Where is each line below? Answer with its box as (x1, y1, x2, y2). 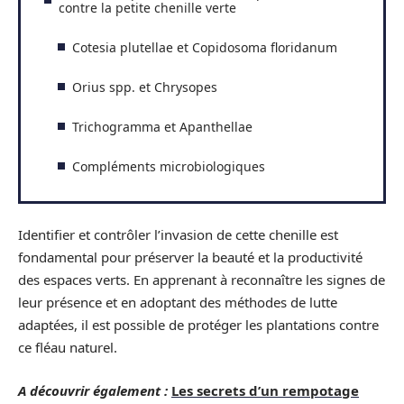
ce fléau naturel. (18, 338, 117, 357)
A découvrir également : (18, 381, 168, 399)
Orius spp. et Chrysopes (72, 78, 217, 96)
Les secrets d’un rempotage (171, 381, 359, 399)
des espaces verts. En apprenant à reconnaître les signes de (18, 271, 385, 289)
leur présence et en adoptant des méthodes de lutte (18, 293, 337, 312)
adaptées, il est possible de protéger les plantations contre (18, 316, 379, 335)
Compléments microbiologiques (72, 157, 265, 175)
